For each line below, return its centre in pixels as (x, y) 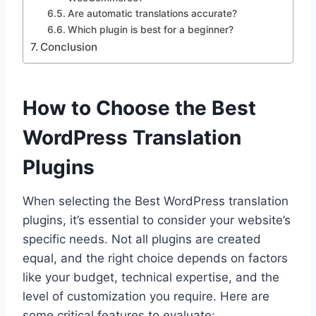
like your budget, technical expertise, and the (151, 277)
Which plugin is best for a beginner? (150, 29)
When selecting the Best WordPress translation (156, 201)
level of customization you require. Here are (146, 296)
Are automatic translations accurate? (152, 13)
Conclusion (69, 47)
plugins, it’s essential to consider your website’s (157, 220)
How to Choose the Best (139, 108)
